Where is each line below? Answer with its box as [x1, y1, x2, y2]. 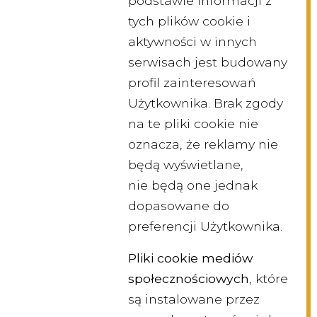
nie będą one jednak [128, 178, 258, 193]
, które [249, 271, 288, 287]
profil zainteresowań [128, 75, 256, 91]
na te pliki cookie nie [128, 116, 258, 132]
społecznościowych [128, 271, 249, 287]
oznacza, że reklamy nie [128, 137, 278, 152]
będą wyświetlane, [128, 157, 243, 173]
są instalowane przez [128, 292, 260, 307]
